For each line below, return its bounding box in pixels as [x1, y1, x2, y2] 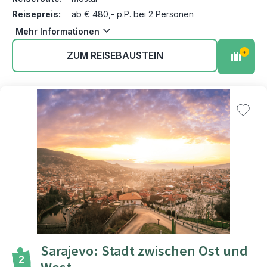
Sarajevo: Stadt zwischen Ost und [41, 243, 248, 260]
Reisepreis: [12, 9, 61, 19]
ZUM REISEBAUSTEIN [66, 49, 163, 61]
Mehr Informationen [15, 26, 100, 36]
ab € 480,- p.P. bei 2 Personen [72, 9, 194, 19]
